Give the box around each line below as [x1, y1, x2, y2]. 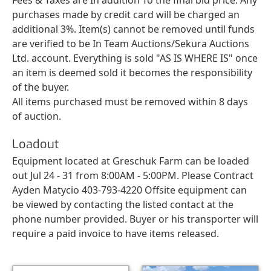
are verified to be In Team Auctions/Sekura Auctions [12, 36, 249, 50]
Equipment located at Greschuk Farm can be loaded [12, 154, 249, 168]
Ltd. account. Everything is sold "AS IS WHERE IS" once [12, 51, 258, 65]
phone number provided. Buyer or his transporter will [12, 212, 258, 226]
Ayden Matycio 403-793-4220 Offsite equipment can [12, 183, 247, 197]
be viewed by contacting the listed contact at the [12, 197, 233, 211]
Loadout [12, 135, 59, 152]
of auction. [12, 109, 61, 123]
